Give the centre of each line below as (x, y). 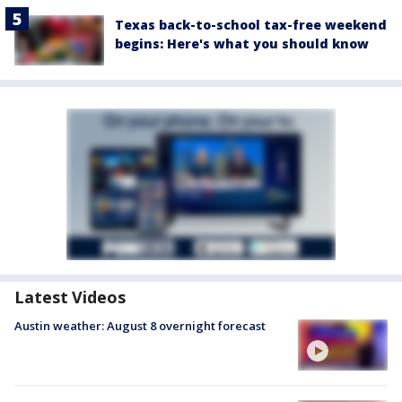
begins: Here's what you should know (242, 44)
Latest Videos (70, 297)
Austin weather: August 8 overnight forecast (140, 326)
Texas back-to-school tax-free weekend (251, 25)
